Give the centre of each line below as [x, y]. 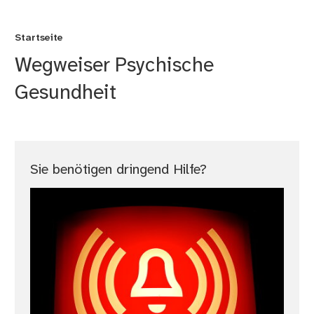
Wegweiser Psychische [115, 66]
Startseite [39, 39]
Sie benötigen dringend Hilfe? [118, 170]
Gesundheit [66, 94]
